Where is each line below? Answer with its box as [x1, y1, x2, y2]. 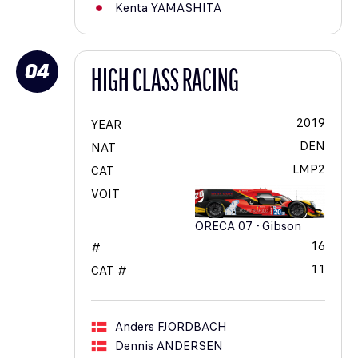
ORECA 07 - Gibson [195, 217, 301, 236]
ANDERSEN [157, 337, 223, 356]
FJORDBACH [157, 318, 227, 336]
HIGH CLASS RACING [91, 67, 239, 100]
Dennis [115, 337, 153, 356]
